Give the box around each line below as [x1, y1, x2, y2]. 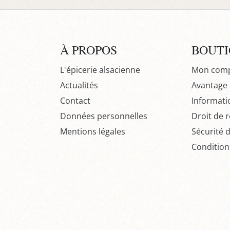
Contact [60, 94, 90, 106]
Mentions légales [60, 125, 125, 137]
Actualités [60, 79, 98, 91]
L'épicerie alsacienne [60, 64, 140, 75]
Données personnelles [60, 110, 147, 122]
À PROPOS [60, 41, 117, 58]
